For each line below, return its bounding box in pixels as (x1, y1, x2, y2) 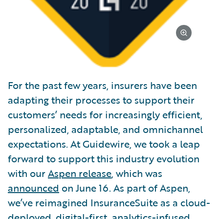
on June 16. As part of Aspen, (59, 180, 190, 196)
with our (8, 166, 48, 181)
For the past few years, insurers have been (8, 78, 197, 93)
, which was (111, 166, 162, 181)
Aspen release (48, 166, 111, 181)
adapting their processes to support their (8, 92, 195, 108)
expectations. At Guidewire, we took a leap (8, 136, 200, 152)
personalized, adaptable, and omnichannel (8, 122, 203, 137)
